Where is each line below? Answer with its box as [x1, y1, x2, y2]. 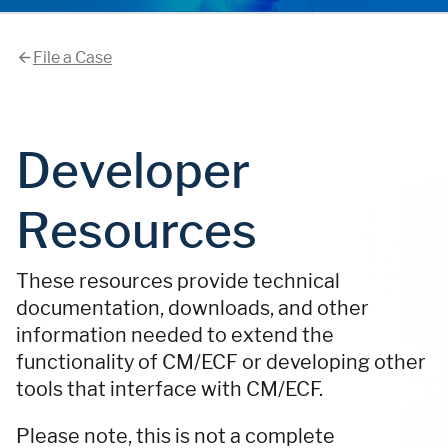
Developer [16, 141, 250, 200]
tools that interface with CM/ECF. [16, 377, 323, 402]
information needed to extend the [16, 323, 334, 348]
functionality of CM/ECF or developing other [16, 350, 426, 375]
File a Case [32, 48, 112, 67]
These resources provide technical [16, 269, 340, 294]
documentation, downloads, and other [16, 296, 369, 321]
